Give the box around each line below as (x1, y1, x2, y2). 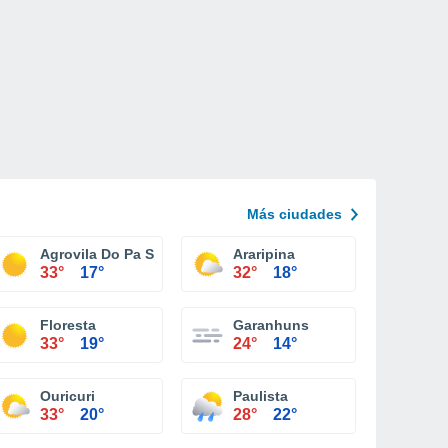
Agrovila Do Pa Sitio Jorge (40, 246, 219, 262)
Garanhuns (233, 317, 309, 333)
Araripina (233, 246, 295, 262)
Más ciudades (247, 206, 342, 222)
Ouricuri (40, 388, 95, 404)
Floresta (40, 317, 96, 333)
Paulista (233, 388, 288, 404)
